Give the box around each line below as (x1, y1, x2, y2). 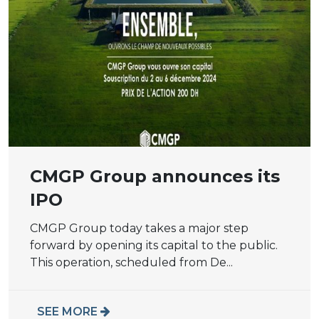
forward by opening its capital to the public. (30, 238, 278, 252)
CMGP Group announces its (30, 165, 280, 187)
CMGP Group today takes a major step (30, 221, 249, 235)
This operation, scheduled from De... (30, 255, 233, 269)
